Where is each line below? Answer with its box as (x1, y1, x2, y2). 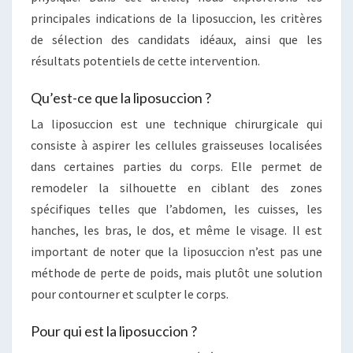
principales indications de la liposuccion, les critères (31, 9, 322, 26)
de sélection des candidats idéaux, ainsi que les (31, 31, 322, 47)
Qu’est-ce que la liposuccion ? (31, 88, 211, 106)
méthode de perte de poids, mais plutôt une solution (31, 264, 322, 281)
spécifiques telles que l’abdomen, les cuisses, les (31, 200, 322, 217)
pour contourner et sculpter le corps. (31, 285, 229, 302)
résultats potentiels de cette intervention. (31, 52, 260, 69)
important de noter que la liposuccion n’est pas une (31, 243, 322, 259)
